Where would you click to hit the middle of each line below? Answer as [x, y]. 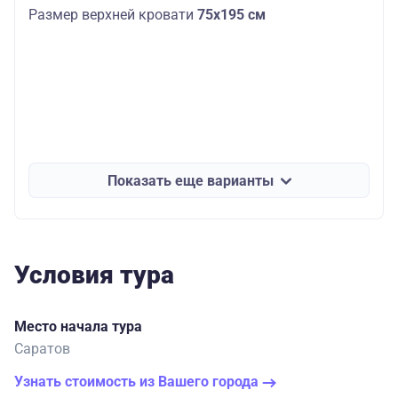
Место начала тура [78, 327]
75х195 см [231, 14]
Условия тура [94, 275]
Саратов [42, 349]
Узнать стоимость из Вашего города [138, 382]
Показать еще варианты [190, 180]
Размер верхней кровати [113, 14]
